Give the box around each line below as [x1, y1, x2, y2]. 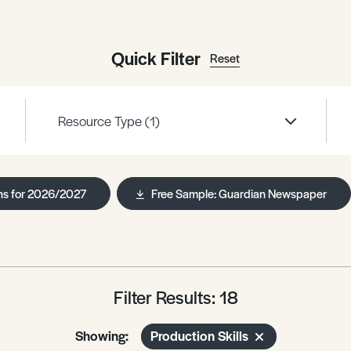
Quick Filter [111, 45, 201, 71]
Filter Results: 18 [113, 284, 238, 309]
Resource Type [57, 111, 145, 130]
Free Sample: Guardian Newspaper [150, 185, 327, 201]
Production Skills [150, 326, 248, 345]
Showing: [74, 326, 128, 345]
